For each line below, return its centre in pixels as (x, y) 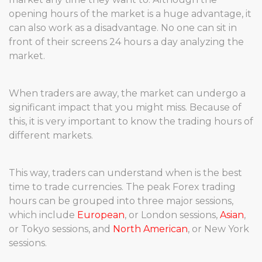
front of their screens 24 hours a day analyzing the (126, 42)
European (101, 215)
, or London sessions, (172, 215)
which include (43, 215)
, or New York (218, 229)
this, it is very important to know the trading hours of (131, 121)
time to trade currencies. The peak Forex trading (122, 187)
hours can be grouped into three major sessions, (121, 201)
